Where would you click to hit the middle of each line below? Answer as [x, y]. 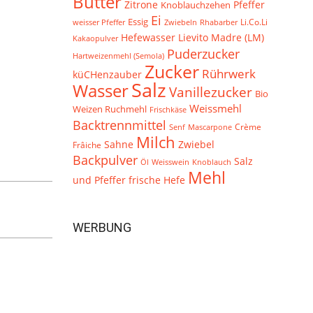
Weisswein [170, 162]
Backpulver [105, 160]
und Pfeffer [99, 180]
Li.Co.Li [254, 22]
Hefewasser [148, 37]
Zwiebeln [181, 22]
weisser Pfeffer [99, 22]
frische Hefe [157, 180]
